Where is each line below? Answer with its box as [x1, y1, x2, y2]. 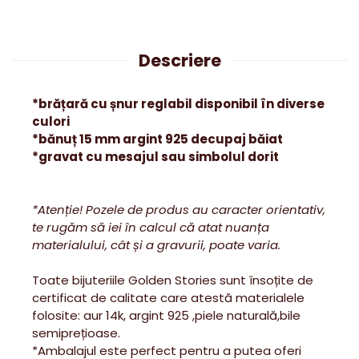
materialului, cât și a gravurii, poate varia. [32, 236, 280, 253]
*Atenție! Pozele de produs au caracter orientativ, [32, 201, 325, 218]
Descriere [138, 49, 221, 72]
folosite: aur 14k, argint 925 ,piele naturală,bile [32, 307, 301, 324]
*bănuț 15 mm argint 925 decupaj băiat [32, 131, 285, 147]
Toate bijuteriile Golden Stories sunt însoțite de [32, 272, 313, 288]
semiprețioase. [32, 325, 120, 341]
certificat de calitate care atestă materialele [32, 289, 305, 306]
